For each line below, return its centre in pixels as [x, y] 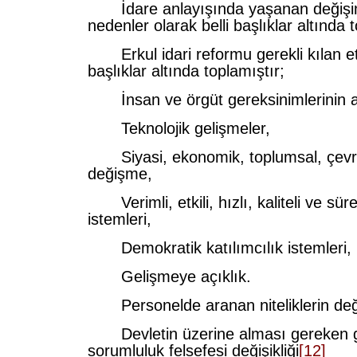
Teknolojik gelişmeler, [179, 128]
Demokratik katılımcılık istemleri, [220, 248]
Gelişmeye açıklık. [169, 277]
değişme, [120, 174]
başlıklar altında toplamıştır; [186, 71]
